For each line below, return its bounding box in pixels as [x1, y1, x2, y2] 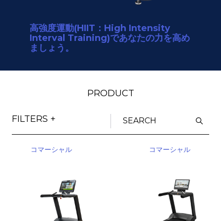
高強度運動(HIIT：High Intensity [30, 22, 170, 34]
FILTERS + [12, 113, 56, 124]
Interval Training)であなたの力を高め [30, 32, 190, 43]
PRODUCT [87, 87, 134, 99]
